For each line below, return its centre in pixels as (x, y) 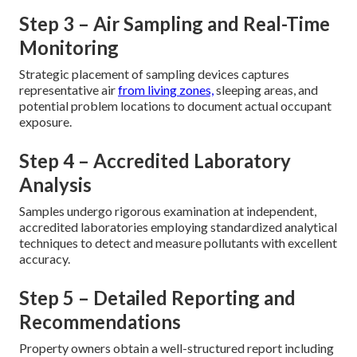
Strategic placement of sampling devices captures (154, 74)
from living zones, (166, 90)
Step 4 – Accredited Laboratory (155, 161)
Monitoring (69, 48)
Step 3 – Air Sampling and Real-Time (175, 24)
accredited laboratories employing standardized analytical (178, 227)
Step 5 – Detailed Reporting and (157, 298)
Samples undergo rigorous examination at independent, (168, 211)
